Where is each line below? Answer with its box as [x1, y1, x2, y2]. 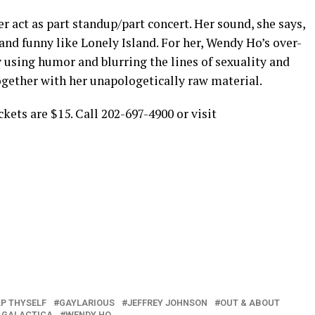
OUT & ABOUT [220, 297, 280, 308]
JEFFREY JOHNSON [127, 297, 207, 308]
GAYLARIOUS [59, 297, 115, 308]
